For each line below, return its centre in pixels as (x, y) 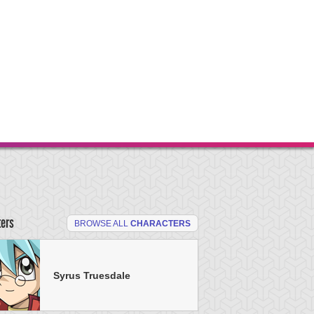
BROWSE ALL (102, 224)
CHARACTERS (161, 224)
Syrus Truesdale (92, 275)
